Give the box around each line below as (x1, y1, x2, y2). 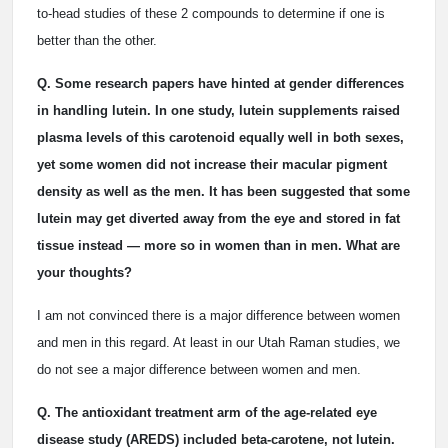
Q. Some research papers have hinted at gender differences (37, 76, 404, 91)
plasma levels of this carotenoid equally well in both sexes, (37, 130, 404, 145)
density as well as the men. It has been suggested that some (37, 184, 410, 199)
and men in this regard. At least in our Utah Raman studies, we (37, 335, 400, 350)
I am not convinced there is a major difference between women (37, 308, 400, 323)
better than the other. (37, 33, 157, 48)
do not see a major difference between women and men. (37, 362, 361, 377)
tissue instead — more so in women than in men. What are (37, 238, 400, 253)
